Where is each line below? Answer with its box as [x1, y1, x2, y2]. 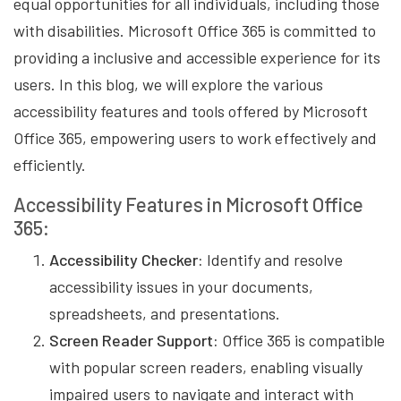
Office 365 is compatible [218, 330, 385, 351]
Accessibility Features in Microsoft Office [13, 192, 363, 217]
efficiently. [13, 155, 86, 175]
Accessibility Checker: [49, 250, 203, 270]
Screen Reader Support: [49, 330, 218, 351]
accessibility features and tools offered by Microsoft [13, 101, 368, 122]
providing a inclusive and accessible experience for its [13, 47, 380, 68]
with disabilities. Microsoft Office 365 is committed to [13, 21, 376, 41]
